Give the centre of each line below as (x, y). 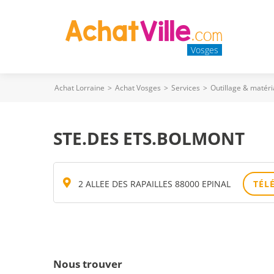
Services (186, 88)
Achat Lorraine (80, 88)
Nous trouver (88, 264)
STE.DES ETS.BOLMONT (149, 138)
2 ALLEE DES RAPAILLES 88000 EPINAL (154, 184)
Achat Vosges (138, 88)
